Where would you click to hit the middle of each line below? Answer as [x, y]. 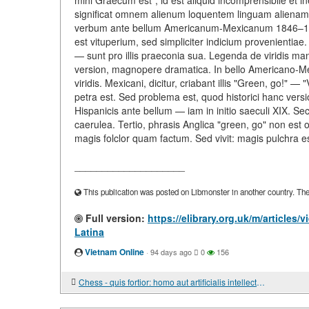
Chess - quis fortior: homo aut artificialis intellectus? [261, 282]
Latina [89, 232]
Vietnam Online [114, 252]
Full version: [114, 218]
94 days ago [171, 252]
